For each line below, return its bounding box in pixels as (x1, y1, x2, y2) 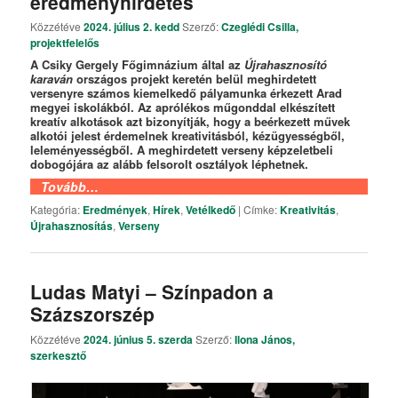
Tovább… (30, 177, 99, 195)
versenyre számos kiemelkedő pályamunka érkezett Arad (30, 84, 343, 101)
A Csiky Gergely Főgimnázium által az (30, 55, 245, 73)
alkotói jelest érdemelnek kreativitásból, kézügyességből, (30, 126, 346, 144)
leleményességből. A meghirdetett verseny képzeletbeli (30, 140, 334, 158)
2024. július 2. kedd (84, 18, 180, 35)
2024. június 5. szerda (84, 330, 194, 347)
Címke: (243, 202, 278, 218)
